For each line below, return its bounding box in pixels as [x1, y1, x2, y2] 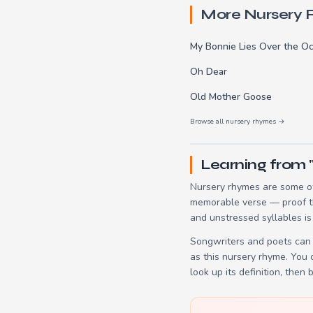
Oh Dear [190, 64, 227, 78]
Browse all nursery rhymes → [190, 116, 285, 126]
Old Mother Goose [190, 89, 272, 103]
